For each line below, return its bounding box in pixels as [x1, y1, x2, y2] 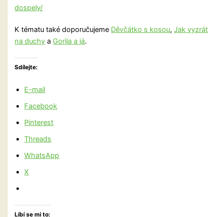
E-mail [24, 85, 46, 94]
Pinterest [24, 118, 54, 127]
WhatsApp [24, 151, 60, 160]
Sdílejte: [15, 63, 38, 71]
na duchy [15, 37, 46, 46]
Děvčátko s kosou [111, 25, 170, 34]
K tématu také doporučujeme [15, 25, 111, 34]
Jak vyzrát [174, 25, 208, 34]
